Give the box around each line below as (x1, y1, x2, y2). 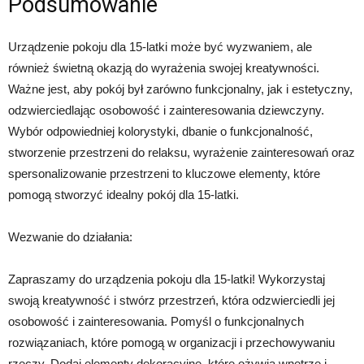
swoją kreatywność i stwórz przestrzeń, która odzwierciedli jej (8, 292, 335, 307)
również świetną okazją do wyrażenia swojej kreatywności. (8, 60, 319, 75)
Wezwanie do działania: (8, 229, 132, 244)
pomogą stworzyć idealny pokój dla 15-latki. (8, 187, 239, 201)
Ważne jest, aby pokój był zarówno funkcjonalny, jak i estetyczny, (8, 81, 353, 96)
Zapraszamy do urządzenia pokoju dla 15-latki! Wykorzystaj (8, 271, 325, 286)
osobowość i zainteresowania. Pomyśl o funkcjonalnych (8, 314, 304, 328)
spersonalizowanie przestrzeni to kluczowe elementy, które (8, 166, 320, 180)
